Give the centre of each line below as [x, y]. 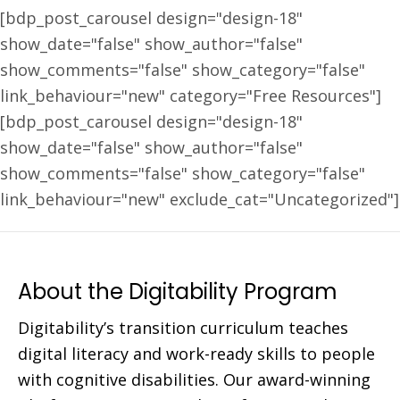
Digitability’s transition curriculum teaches [183, 328]
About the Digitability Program [178, 292]
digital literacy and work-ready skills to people [196, 354]
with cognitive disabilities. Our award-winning [194, 379]
